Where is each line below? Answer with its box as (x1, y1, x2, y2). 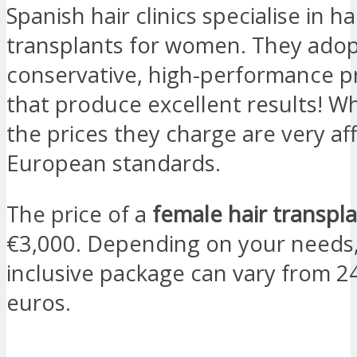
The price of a (6, 198, 152, 229)
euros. (6, 287, 71, 317)
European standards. (6, 147, 221, 178)
